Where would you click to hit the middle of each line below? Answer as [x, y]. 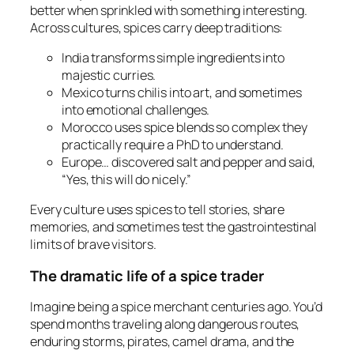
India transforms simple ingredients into [173, 58]
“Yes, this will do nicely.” [127, 180]
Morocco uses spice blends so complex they [185, 128]
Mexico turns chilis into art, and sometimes [182, 93]
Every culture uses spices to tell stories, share [158, 210]
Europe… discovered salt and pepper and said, [188, 162]
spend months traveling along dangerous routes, [165, 324]
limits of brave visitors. [93, 245]
